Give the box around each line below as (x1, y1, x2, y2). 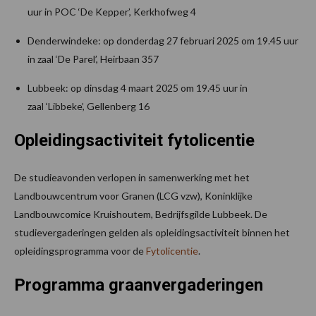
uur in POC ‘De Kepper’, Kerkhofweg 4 (28, 5, 196, 18)
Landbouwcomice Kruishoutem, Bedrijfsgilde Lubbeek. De (14, 207, 267, 220)
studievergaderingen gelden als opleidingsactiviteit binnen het (14, 226, 290, 238)
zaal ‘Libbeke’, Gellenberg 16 (28, 99, 152, 112)
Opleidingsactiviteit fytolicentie (14, 130, 255, 150)
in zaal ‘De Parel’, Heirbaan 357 (28, 52, 159, 65)
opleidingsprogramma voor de (14, 244, 146, 257)
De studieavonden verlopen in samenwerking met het (14, 171, 250, 183)
